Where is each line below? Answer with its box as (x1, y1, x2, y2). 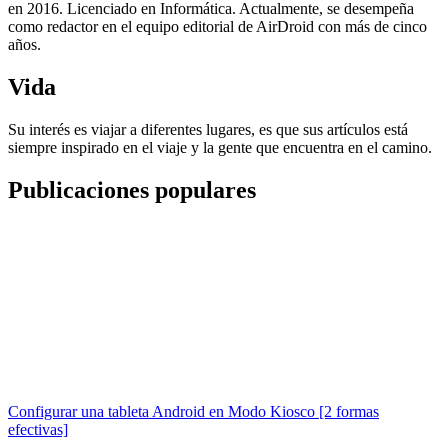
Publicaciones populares (8, 176, 256, 203)
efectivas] (8, 421, 68, 439)
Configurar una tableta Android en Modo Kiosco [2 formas (8, 403, 379, 421)
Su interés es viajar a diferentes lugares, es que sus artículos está (8, 120, 408, 138)
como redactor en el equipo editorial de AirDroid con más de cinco (8, 17, 427, 35)
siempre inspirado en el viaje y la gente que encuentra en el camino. (8, 138, 432, 156)
